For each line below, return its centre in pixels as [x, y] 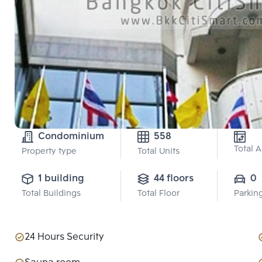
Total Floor [158, 194]
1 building [61, 179]
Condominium [71, 137]
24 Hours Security [64, 237]
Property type [49, 152]
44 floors [174, 179]
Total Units [158, 152]
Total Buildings [51, 194]
